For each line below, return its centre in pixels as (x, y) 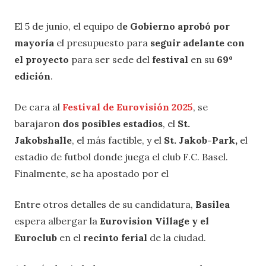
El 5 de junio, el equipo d (68, 26)
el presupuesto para (103, 43)
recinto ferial (116, 238)
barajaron (38, 124)
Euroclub (37, 238)
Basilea (213, 205)
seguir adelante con (197, 43)
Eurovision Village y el (154, 221)
